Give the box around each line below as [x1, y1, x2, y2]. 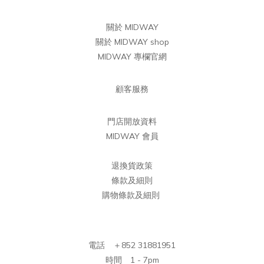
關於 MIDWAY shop [95, 36, 169, 47]
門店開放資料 [107, 115, 157, 127]
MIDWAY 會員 [105, 130, 159, 141]
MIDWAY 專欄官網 [97, 51, 167, 62]
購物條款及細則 [102, 189, 160, 200]
